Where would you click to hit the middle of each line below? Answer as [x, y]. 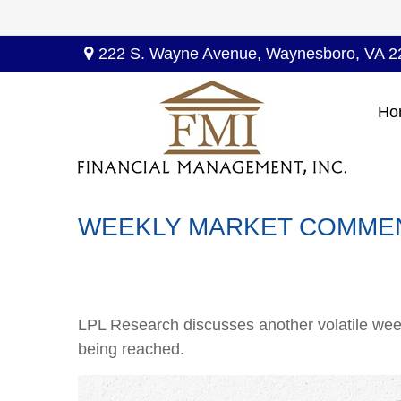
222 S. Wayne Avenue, [183, 53]
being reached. [131, 349]
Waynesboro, [313, 53]
